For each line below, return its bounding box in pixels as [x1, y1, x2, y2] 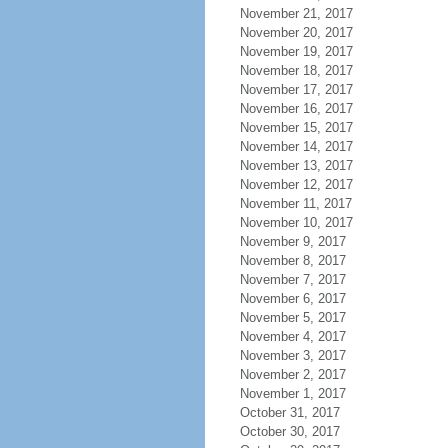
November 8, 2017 [239, 253, 346, 268]
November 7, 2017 [239, 272, 346, 287]
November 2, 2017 [239, 367, 346, 382]
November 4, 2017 [239, 329, 346, 344]
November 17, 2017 [239, 82, 353, 97]
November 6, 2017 [239, 291, 346, 306]
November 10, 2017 [239, 215, 353, 230]
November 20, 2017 [239, 25, 353, 40]
